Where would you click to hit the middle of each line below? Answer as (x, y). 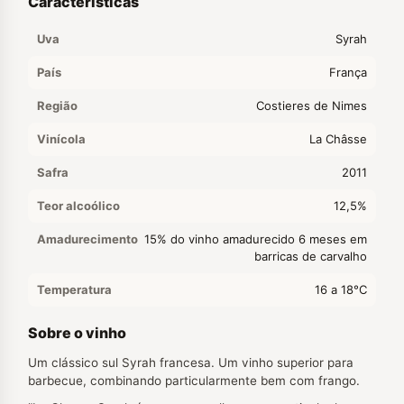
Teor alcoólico (78, 206)
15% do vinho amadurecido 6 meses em (256, 239)
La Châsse (338, 139)
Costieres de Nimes (312, 106)
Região (57, 106)
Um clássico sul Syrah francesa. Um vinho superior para (191, 363)
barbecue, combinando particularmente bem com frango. (194, 381)
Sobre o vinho (77, 333)
